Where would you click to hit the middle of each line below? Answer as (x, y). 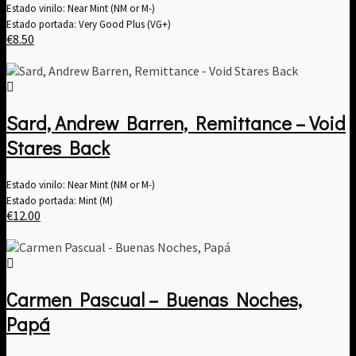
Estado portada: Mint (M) (60, 201)
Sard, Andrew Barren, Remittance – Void (176, 123)
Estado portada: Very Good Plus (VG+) (89, 25)
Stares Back (58, 148)
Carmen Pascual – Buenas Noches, (154, 300)
